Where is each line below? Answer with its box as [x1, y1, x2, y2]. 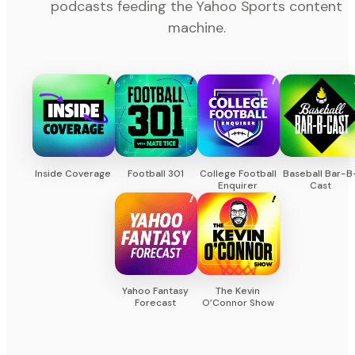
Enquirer [218, 178, 258, 192]
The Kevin [216, 284, 260, 298]
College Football [199, 166, 277, 180]
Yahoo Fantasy [122, 284, 189, 298]
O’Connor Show [201, 296, 274, 310]
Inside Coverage [35, 166, 111, 180]
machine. [167, 17, 226, 37]
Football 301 [127, 166, 184, 180]
